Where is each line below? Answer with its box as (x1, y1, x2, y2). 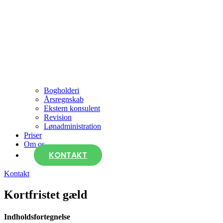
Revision (44, 113, 72, 122)
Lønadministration (44, 122, 101, 131)
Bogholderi (44, 86, 79, 95)
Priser (24, 131, 42, 140)
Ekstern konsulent (44, 104, 100, 113)
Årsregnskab (44, 95, 84, 104)
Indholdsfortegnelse (4, 212, 70, 221)
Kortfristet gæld (4, 188, 87, 202)
